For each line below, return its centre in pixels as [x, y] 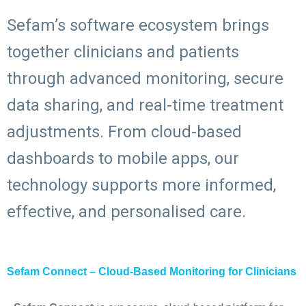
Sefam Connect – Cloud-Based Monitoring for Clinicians [152, 271]
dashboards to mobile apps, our [123, 158]
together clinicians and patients [123, 52]
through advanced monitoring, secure [145, 78]
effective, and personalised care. [126, 211]
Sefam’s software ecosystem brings [138, 25]
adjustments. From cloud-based [124, 131]
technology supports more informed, [141, 185]
